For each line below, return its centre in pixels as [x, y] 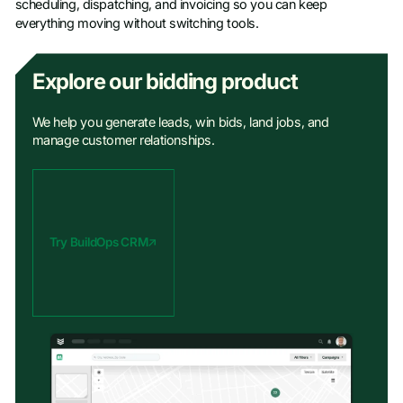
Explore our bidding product [165, 82]
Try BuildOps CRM [99, 242]
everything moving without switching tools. [137, 24]
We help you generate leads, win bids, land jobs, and [180, 123]
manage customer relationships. [123, 141]
